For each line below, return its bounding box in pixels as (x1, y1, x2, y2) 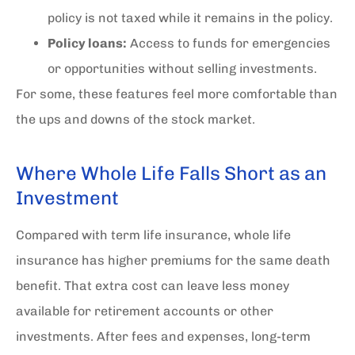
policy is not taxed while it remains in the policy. (48, 10, 333, 25)
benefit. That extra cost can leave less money (16, 277, 289, 293)
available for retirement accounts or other (16, 303, 273, 319)
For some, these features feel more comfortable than (16, 86, 338, 101)
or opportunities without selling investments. (48, 60, 317, 76)
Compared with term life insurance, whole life (16, 227, 291, 242)
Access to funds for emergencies (127, 35, 330, 51)
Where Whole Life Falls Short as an (16, 161, 326, 185)
